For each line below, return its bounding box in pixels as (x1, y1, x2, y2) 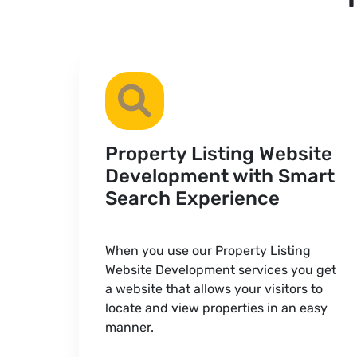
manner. (105, 320, 154, 335)
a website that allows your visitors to (105, 281, 323, 296)
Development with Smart (105, 165, 335, 187)
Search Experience (105, 187, 280, 210)
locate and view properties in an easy (105, 300, 328, 316)
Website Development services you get (105, 262, 336, 277)
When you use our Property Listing (105, 243, 311, 258)
